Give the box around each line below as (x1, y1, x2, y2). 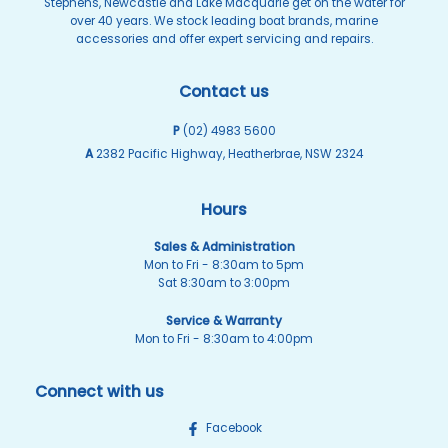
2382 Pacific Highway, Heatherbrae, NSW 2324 (93, 145, 363, 162)
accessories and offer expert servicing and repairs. (75, 30, 373, 47)
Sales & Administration (153, 238, 295, 255)
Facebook (206, 420, 262, 437)
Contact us (179, 80, 269, 102)
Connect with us (35, 380, 164, 402)
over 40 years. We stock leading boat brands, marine (70, 12, 378, 29)
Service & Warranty (166, 312, 282, 329)
